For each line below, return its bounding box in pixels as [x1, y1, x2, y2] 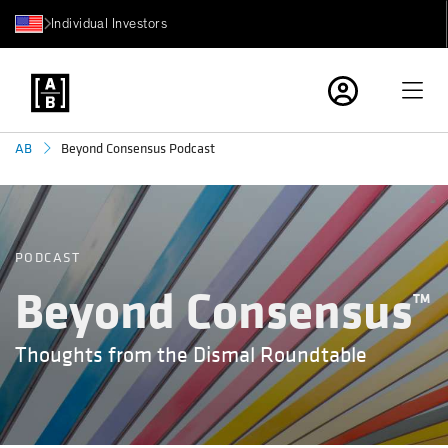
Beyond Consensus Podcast [60, 139, 215, 158]
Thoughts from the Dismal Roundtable [15, 342, 367, 370]
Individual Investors [50, 16, 168, 31]
